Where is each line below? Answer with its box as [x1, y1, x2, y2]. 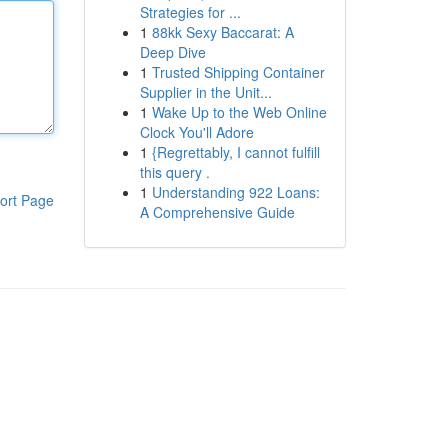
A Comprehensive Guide [139, 202, 295, 222]
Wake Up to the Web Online [151, 102, 327, 122]
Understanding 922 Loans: [151, 182, 320, 202]
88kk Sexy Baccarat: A [151, 22, 294, 42]
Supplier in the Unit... [139, 82, 272, 102]
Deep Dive [139, 42, 206, 62]
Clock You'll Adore [139, 122, 254, 142]
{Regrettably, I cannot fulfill [151, 142, 320, 162]
